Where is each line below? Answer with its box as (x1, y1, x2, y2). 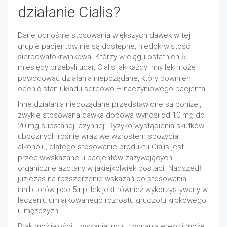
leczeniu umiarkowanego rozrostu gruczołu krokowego (18, 196, 206, 205)
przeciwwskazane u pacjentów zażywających (18, 153, 172, 162)
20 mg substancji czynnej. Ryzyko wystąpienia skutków (18, 121, 204, 130)
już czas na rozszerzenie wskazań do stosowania (18, 174, 186, 183)
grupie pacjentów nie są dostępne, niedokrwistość (18, 42, 190, 51)
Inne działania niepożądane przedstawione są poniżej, (18, 100, 201, 109)
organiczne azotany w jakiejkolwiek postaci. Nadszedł (18, 164, 201, 173)
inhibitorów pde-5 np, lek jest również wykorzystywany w (18, 185, 208, 194)
